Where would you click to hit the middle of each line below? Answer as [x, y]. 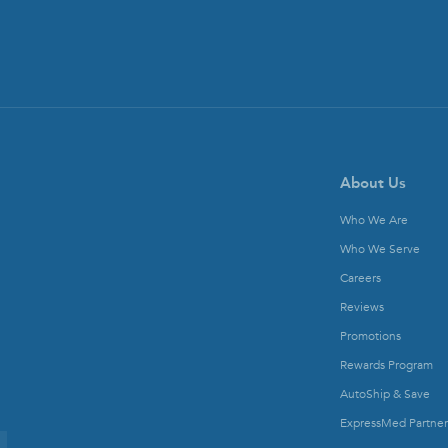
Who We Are [374, 220]
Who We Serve [380, 249]
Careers [360, 278]
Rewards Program [386, 365]
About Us [373, 183]
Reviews [362, 307]
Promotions [370, 336]
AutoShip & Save [385, 394]
